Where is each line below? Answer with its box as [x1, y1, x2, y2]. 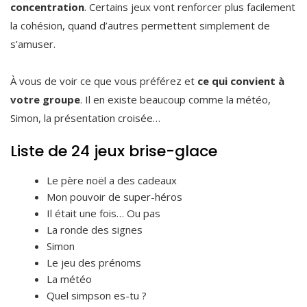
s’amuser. [10, 36, 56, 51]
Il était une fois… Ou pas [47, 206, 161, 220]
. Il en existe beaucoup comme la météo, [80, 92, 271, 106]
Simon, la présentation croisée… [10, 110, 160, 125]
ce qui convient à [197, 73, 284, 88]
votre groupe [10, 92, 80, 106]
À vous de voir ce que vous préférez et [10, 73, 197, 88]
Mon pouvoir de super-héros [47, 189, 183, 204]
